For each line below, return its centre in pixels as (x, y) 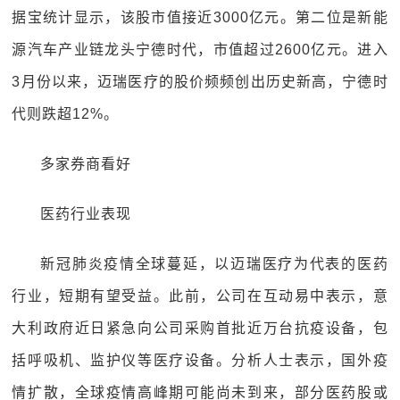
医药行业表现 (86, 214)
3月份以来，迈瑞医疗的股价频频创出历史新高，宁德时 (200, 82)
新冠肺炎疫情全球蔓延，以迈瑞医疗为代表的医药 (214, 264)
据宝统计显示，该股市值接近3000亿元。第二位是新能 (200, 17)
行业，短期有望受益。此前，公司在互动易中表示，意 (200, 296)
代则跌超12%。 (66, 114)
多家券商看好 (86, 164)
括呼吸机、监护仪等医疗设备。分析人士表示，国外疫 (200, 360)
